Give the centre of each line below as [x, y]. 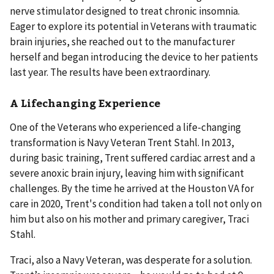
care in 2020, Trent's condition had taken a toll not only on [136, 203]
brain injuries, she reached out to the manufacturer [122, 42]
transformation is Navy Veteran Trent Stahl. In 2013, [122, 142]
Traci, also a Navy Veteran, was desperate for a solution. [131, 260]
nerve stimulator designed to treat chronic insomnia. [125, 11]
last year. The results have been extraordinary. [110, 72]
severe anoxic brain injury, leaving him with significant [127, 173]
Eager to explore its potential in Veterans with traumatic [133, 27]
